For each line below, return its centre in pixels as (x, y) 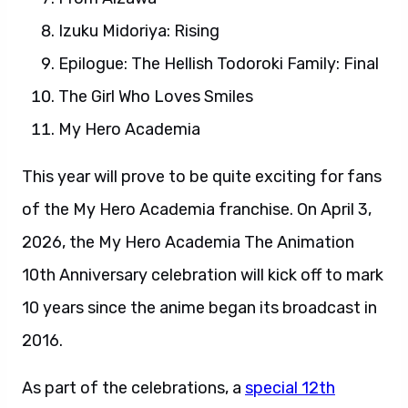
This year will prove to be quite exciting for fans (202, 177)
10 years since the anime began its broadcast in (199, 308)
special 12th (290, 388)
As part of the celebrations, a (133, 388)
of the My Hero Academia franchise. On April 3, (197, 209)
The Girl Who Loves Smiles (156, 97)
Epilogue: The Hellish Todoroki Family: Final (219, 64)
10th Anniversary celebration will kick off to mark (203, 275)
